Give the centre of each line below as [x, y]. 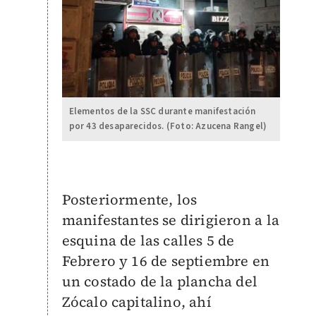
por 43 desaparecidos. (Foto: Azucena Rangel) [168, 126]
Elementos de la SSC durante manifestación [162, 111]
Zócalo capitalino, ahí [136, 302]
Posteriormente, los [129, 199]
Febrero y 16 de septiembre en [166, 261]
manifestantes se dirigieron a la [170, 220]
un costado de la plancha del [160, 281]
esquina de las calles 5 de [148, 240]
